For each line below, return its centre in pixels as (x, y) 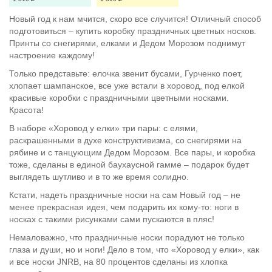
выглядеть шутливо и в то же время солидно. (99, 177)
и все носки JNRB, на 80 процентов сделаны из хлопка (118, 262)
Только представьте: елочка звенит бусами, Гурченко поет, (126, 73)
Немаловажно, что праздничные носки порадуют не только (127, 237)
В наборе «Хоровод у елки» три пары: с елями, (104, 128)
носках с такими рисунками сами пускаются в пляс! (112, 219)
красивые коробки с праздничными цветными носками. (119, 98)
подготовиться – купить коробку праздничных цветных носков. (133, 31)
